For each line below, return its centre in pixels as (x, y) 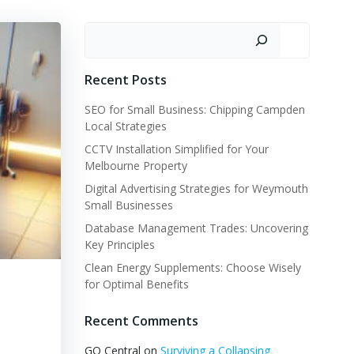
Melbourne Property (136, 166)
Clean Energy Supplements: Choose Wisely (192, 267)
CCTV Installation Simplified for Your (176, 149)
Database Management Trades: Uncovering (196, 228)
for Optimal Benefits (136, 284)
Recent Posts (125, 80)
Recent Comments (141, 321)
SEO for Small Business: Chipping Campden (194, 109)
